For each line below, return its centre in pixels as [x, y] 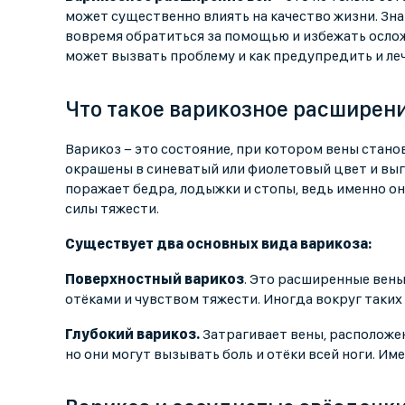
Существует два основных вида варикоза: [218, 244]
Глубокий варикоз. [132, 334]
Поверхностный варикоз [155, 279]
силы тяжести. [112, 209]
